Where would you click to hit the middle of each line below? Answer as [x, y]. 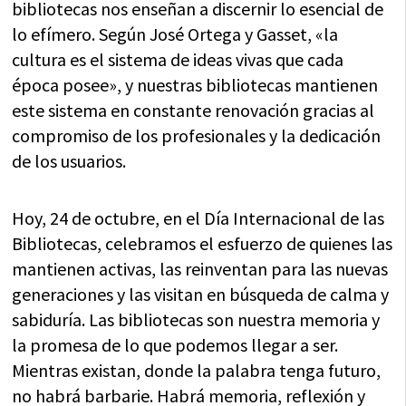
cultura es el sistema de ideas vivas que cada [178, 59]
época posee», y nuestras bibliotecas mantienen [195, 84]
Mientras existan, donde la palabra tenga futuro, [197, 370]
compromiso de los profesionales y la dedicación [197, 135]
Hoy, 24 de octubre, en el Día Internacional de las [198, 217]
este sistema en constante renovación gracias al [193, 110]
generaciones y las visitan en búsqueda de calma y [201, 294]
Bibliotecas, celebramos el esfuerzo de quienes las [203, 243]
